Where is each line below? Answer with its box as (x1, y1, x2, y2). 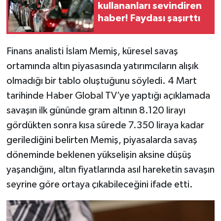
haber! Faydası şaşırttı (98, 13, 200, 24)
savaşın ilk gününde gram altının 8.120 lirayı (6, 105, 185, 115)
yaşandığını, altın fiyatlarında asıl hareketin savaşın (6, 164, 215, 175)
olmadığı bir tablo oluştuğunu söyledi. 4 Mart (6, 75, 197, 86)
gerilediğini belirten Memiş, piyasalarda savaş (6, 135, 197, 145)
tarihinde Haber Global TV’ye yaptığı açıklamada (6, 90, 210, 101)
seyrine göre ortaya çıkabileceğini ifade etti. (6, 179, 193, 189)
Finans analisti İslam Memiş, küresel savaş (6, 46, 178, 56)
